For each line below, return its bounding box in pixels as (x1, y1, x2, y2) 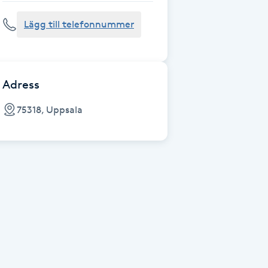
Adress (2, 77, 39, 92)
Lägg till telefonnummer (24, 19, 134, 30)
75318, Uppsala (17, 103, 83, 115)
